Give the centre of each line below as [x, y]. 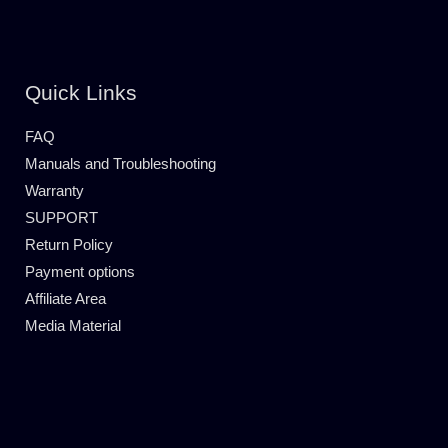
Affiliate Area [65, 298]
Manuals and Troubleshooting [120, 163]
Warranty [54, 190]
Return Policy [69, 244]
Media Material [73, 325]
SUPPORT [61, 217]
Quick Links [81, 92]
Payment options [80, 271]
